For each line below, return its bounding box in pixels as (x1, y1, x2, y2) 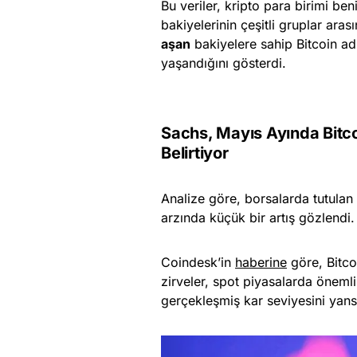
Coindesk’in (161, 254, 235, 271)
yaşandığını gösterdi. (161, 55, 286, 72)
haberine (235, 254, 287, 271)
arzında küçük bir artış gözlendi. (161, 210, 355, 226)
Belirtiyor (161, 143, 229, 163)
